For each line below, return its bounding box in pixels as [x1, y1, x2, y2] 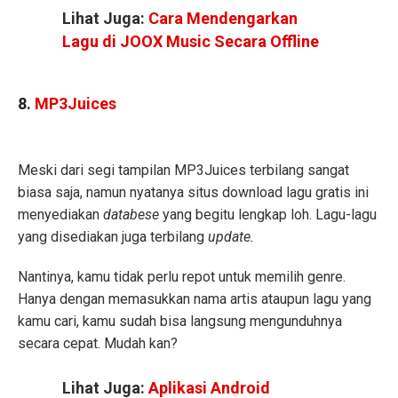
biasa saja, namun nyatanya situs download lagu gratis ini [18, 184, 369, 202]
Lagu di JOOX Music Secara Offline [62, 31, 319, 51]
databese [103, 206, 159, 224]
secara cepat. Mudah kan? [18, 335, 178, 353]
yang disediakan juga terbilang [18, 228, 208, 246]
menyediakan [18, 206, 103, 224]
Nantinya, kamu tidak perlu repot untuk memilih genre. [18, 268, 346, 286]
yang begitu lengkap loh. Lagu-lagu [159, 206, 377, 224]
